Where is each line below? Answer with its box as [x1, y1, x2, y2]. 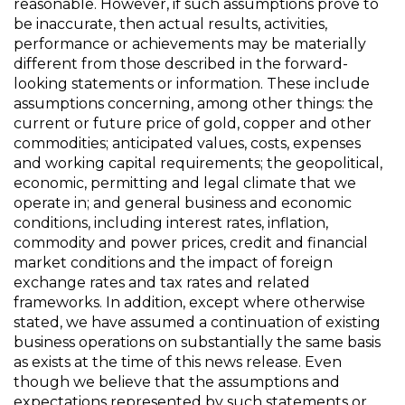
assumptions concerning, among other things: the [14, 95, 373, 112]
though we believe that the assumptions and [14, 373, 340, 391]
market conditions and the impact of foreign [14, 254, 333, 271]
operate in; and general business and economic [14, 194, 352, 212]
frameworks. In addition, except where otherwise [14, 294, 365, 311]
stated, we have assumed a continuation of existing [14, 314, 381, 331]
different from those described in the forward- [14, 55, 348, 72]
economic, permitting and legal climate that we [14, 174, 356, 192]
